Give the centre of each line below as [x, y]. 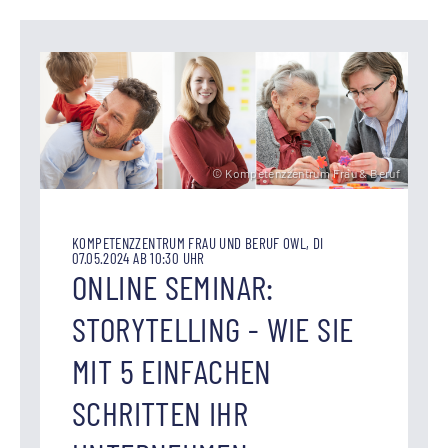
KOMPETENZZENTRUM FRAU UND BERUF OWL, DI [198, 242]
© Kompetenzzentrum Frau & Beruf [306, 172]
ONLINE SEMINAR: [173, 286]
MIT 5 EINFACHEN [172, 370]
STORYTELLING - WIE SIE [213, 328]
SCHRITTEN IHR [160, 412]
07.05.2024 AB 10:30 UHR [138, 257]
